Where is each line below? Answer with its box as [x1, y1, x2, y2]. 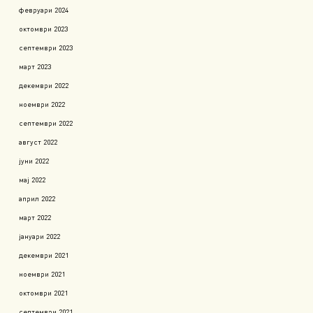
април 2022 [19, 193, 55, 203]
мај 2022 [19, 174, 45, 184]
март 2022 [19, 212, 51, 221]
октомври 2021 [19, 287, 68, 297]
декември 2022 [19, 80, 68, 89]
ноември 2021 [19, 268, 65, 278]
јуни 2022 [19, 155, 49, 165]
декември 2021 [19, 249, 68, 259]
